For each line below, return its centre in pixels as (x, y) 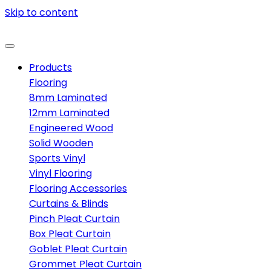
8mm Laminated (68, 98)
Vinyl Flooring (60, 173)
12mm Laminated (69, 113)
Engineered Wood (71, 128)
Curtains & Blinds (69, 204)
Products (51, 67)
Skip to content (41, 12)
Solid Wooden (61, 143)
